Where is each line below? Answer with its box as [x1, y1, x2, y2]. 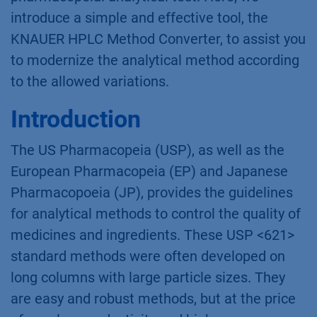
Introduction [11, 105, 141, 134]
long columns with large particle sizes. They [11, 269, 285, 287]
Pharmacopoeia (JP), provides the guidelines [11, 184, 293, 202]
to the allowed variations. [11, 73, 169, 91]
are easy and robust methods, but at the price [11, 290, 296, 308]
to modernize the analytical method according [11, 52, 299, 69]
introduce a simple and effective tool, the [11, 9, 268, 27]
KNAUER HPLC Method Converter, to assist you [11, 30, 306, 48]
